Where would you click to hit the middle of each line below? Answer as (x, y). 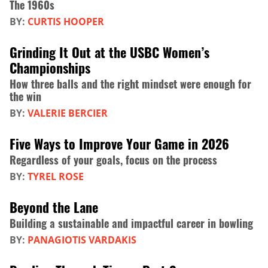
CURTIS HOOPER (66, 22)
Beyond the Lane (54, 207)
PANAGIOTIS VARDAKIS (82, 240)
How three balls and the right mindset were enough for (130, 84)
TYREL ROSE (56, 177)
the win (25, 97)
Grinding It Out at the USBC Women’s (109, 52)
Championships (50, 68)
